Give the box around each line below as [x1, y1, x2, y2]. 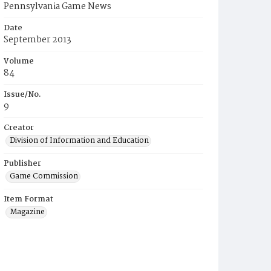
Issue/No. [4, 88, 41, 101]
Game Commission [10, 170, 78, 183]
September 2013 [4, 33, 71, 47]
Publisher [4, 157, 41, 170]
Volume [4, 55, 34, 68]
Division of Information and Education [10, 134, 149, 147]
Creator [4, 122, 34, 134]
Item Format [4, 193, 53, 206]
